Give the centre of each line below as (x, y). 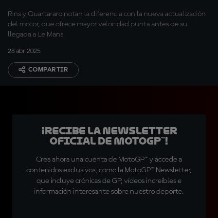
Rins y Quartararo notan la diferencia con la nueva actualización (107, 14)
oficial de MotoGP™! (109, 141)
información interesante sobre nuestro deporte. (109, 192)
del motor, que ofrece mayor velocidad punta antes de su (98, 24)
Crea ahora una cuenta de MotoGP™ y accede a (109, 160)
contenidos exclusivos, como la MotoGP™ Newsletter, (109, 170)
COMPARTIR (48, 70)
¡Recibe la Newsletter (109, 131)
